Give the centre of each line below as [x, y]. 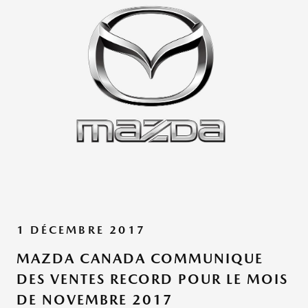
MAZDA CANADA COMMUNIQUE [140, 258]
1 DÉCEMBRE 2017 [81, 230]
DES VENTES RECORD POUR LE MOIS [152, 279]
